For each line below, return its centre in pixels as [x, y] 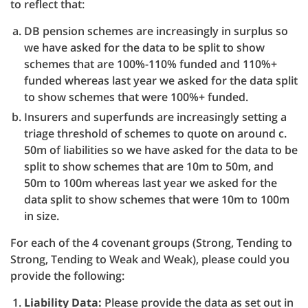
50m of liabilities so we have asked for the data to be [161, 150]
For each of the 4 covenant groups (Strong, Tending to [151, 243]
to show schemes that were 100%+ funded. [136, 97]
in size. [42, 216]
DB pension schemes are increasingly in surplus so [156, 31]
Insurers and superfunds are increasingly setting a [155, 117]
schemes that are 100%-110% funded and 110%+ [151, 64]
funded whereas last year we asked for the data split [161, 80]
